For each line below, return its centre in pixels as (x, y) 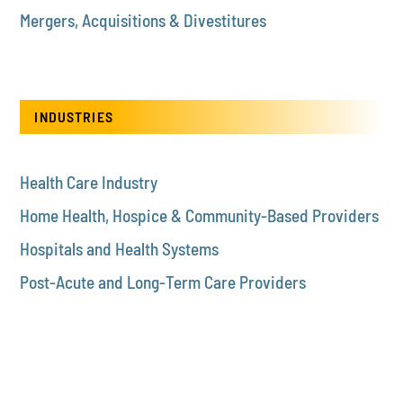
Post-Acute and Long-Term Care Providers (163, 282)
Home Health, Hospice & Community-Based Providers (200, 216)
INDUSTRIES (74, 117)
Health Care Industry (89, 183)
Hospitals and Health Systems (120, 249)
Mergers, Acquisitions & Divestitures (143, 21)
